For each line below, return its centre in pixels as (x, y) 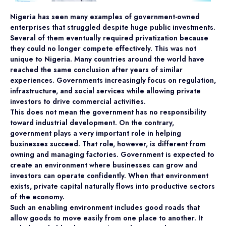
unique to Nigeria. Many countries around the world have (107, 59)
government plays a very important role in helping (96, 133)
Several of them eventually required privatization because (109, 38)
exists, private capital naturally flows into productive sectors (112, 186)
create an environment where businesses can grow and (104, 165)
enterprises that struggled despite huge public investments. (113, 27)
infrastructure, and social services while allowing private (105, 91)
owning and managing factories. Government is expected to (112, 154)
